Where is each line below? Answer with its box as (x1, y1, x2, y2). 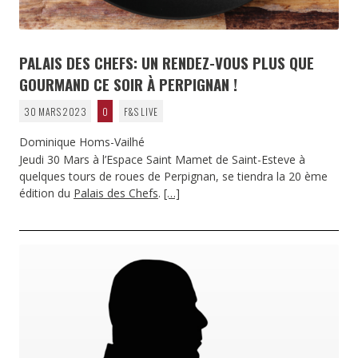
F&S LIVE (123, 104, 159, 118)
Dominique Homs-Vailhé (19, 133, 148, 149)
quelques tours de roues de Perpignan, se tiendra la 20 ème (19, 169, 328, 185)
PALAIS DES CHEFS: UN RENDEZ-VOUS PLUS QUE (19, 50, 314, 74)
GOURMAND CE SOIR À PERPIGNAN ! (19, 72, 237, 95)
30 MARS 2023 (23, 104, 87, 118)
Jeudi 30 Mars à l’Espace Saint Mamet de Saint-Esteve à (19, 152, 305, 168)
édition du (19, 185, 74, 201)
